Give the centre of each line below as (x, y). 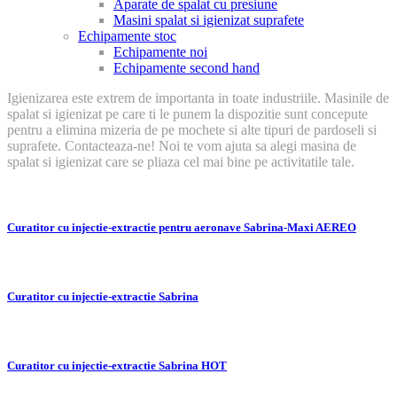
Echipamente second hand (187, 68)
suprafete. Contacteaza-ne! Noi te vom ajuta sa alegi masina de (182, 146)
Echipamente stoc (127, 36)
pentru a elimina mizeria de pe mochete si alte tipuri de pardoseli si (192, 130)
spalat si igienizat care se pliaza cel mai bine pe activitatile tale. (181, 162)
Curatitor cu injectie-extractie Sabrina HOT (117, 366)
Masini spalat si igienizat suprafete (209, 20)
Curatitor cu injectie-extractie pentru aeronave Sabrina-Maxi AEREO (182, 227)
